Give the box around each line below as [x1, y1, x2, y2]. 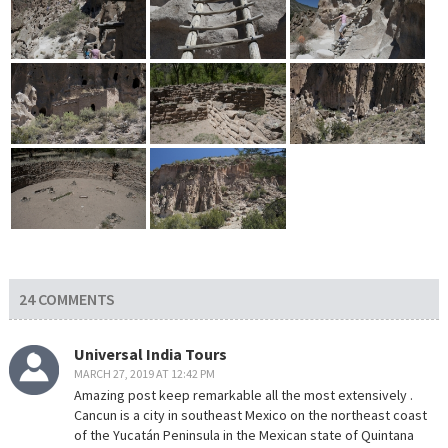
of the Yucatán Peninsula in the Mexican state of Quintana [73, 425, 414, 444]
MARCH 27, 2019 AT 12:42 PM [73, 365, 215, 381]
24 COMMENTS [18, 289, 115, 310]
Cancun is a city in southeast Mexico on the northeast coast [73, 405, 427, 424]
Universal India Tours [73, 343, 227, 364]
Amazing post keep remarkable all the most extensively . [73, 385, 413, 404]
